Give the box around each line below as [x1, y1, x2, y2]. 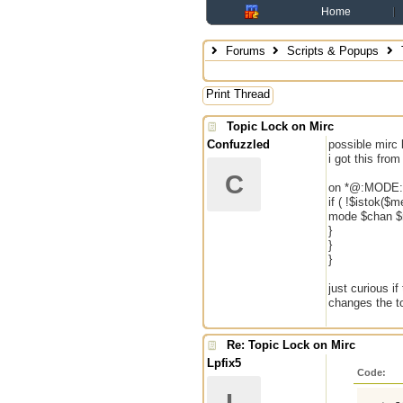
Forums [225, 44, 265, 58]
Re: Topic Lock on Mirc [227, 338, 355, 352]
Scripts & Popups [287, 44, 380, 58]
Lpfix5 [207, 356, 241, 370]
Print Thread [206, 87, 270, 101]
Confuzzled [207, 138, 270, 151]
